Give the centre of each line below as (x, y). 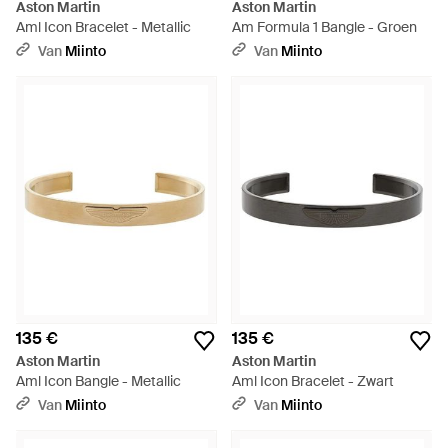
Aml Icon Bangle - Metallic (98, 381)
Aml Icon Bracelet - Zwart (313, 381)
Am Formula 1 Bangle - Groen (324, 27)
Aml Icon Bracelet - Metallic (103, 27)
